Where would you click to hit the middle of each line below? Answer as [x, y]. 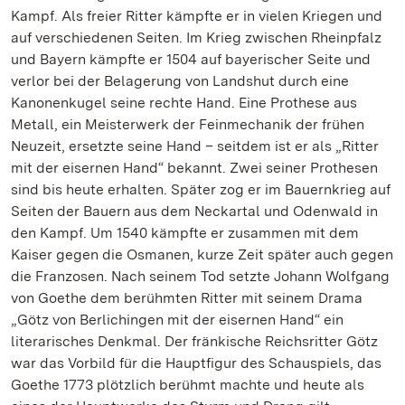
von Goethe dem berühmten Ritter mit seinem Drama [187, 298]
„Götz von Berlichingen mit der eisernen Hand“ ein [177, 320]
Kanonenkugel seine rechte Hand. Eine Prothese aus [184, 103]
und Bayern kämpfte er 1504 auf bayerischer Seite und [191, 59]
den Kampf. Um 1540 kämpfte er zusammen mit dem [185, 233]
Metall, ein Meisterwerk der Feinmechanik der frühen [188, 124]
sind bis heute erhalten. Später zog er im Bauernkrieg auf [201, 189]
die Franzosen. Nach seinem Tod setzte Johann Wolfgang [200, 276]
